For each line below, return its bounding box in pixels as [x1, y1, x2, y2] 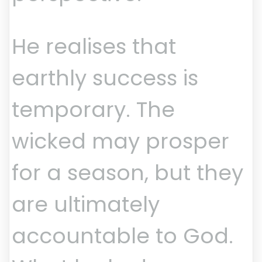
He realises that [12, 32, 176, 62]
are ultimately [12, 189, 160, 220]
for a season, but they [12, 158, 243, 188]
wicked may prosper [12, 126, 229, 157]
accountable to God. [12, 221, 233, 251]
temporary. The [12, 95, 175, 125]
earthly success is [12, 63, 198, 94]
